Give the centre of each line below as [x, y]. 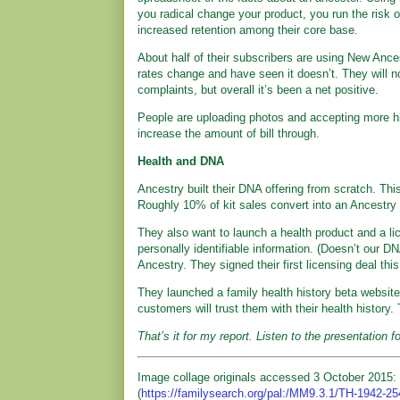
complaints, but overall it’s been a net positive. [258, 90]
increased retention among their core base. [248, 30]
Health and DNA [181, 161]
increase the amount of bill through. [229, 133]
